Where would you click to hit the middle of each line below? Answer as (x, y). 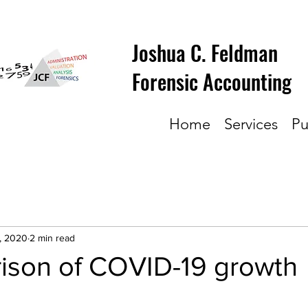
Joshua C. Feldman (205, 53)
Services (251, 124)
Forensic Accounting (212, 81)
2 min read (52, 238)
